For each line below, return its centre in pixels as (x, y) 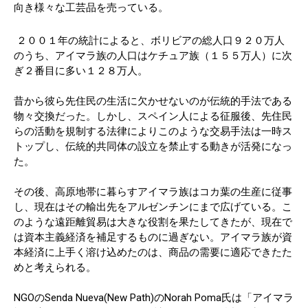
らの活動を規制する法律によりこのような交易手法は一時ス (153, 132)
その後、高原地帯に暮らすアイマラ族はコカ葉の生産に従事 (153, 192)
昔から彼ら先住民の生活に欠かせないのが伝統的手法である (153, 101)
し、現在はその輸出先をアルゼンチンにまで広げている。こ (153, 207)
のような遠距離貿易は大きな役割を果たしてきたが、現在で (153, 222)
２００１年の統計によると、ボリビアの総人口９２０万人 (149, 41)
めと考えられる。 (55, 268)
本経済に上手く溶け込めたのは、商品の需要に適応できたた (153, 253)
